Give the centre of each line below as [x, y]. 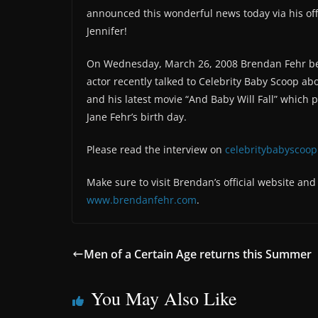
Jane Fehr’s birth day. [137, 116]
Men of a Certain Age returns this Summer [198, 254]
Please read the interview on [156, 149]
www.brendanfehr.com [142, 199]
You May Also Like [164, 298]
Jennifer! [107, 31]
